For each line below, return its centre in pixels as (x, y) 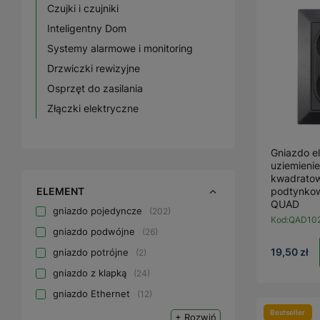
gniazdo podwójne (94, 231)
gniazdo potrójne (91, 252)
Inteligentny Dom (87, 28)
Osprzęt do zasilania (95, 88)
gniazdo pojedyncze (97, 211)
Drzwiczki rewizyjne (94, 68)
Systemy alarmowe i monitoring (120, 48)
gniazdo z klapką (90, 273)
